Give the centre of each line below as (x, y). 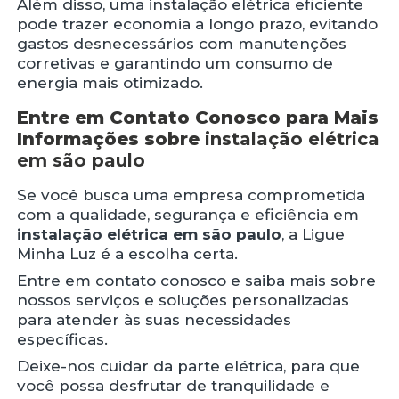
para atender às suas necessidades (155, 319)
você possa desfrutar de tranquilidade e (174, 385)
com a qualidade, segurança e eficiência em (188, 214)
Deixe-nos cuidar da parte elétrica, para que (189, 366)
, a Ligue (313, 234)
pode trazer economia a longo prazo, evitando (198, 24)
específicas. (63, 339)
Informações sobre (111, 138)
